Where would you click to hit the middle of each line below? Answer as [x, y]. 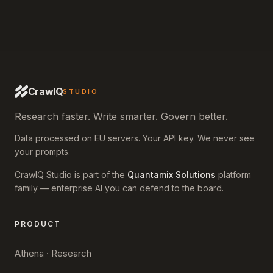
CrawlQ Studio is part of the [70, 175]
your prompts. [42, 151]
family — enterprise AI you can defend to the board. [119, 188]
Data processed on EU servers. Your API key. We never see [135, 138]
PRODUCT [38, 224]
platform [235, 175]
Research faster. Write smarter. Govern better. [121, 116]
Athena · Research [53, 253]
